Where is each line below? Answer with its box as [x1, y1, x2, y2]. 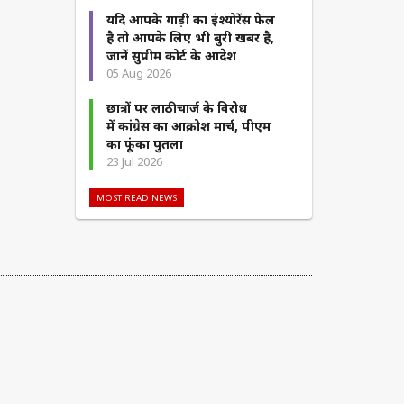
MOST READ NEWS [96, 192, 177, 205]
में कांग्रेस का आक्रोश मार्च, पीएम [106, 117, 271, 135]
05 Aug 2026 [106, 65, 171, 82]
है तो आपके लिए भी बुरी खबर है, [106, 29, 274, 47]
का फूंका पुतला [106, 135, 183, 153]
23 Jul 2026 [106, 153, 162, 170]
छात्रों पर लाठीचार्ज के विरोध [106, 99, 247, 117]
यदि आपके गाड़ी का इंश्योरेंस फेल [106, 11, 275, 29]
